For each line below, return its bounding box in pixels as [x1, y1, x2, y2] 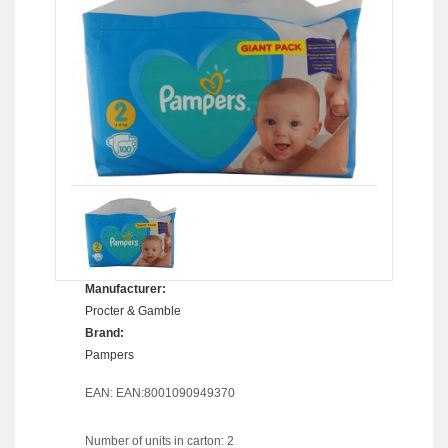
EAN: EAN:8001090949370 [85, 385, 235, 400]
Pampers [85, 347, 134, 362]
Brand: [85, 325, 124, 340]
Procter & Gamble [85, 303, 181, 318]
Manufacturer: [85, 281, 166, 296]
